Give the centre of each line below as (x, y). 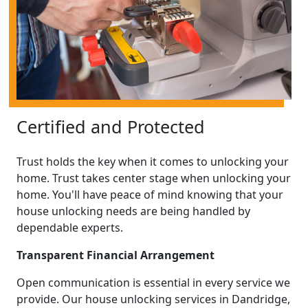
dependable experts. (70, 227)
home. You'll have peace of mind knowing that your (150, 194)
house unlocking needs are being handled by (133, 211)
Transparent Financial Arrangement (115, 255)
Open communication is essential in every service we (153, 282)
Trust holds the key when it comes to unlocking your (153, 161)
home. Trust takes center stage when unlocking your (154, 178)
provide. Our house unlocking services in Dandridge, (153, 299)
